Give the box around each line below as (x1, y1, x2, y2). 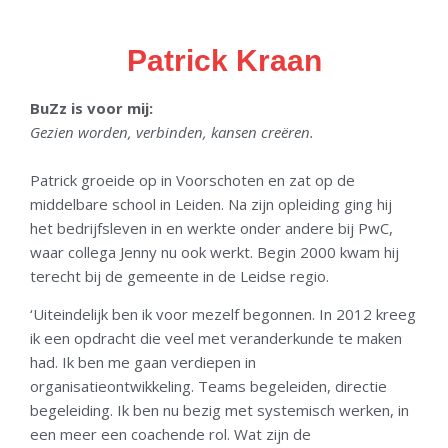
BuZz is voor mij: (30, 98, 153, 119)
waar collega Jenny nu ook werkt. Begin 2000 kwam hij (30, 242, 399, 263)
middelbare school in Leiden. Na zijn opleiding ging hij (30, 194, 392, 215)
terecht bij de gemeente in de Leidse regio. (30, 266, 329, 287)
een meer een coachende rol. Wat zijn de (30, 424, 311, 445)
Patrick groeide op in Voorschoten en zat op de (30, 170, 355, 191)
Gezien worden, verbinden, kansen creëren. (30, 122, 314, 143)
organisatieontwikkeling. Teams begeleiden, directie (30, 376, 387, 397)
